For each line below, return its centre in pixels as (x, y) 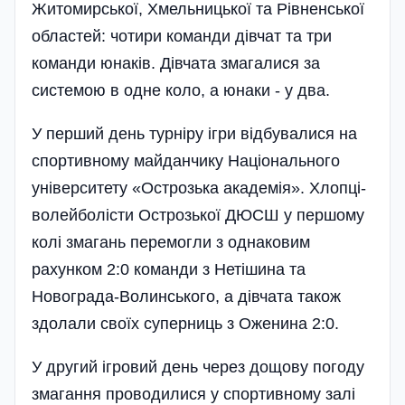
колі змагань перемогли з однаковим (171, 242)
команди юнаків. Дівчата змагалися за (176, 63)
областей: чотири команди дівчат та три (182, 36)
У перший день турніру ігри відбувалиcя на (194, 133)
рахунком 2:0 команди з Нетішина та (169, 269)
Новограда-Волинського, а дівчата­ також (186, 296)
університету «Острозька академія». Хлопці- (199, 188)
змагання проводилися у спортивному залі (193, 394)
